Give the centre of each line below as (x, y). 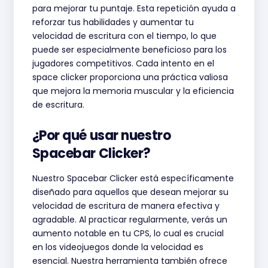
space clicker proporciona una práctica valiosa (130, 77)
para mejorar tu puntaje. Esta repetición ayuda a (134, 8)
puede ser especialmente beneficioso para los (129, 50)
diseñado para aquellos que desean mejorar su (130, 192)
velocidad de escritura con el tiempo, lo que (124, 36)
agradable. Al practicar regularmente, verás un (130, 220)
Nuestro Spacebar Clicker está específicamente (133, 178)
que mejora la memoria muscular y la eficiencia (133, 91)
